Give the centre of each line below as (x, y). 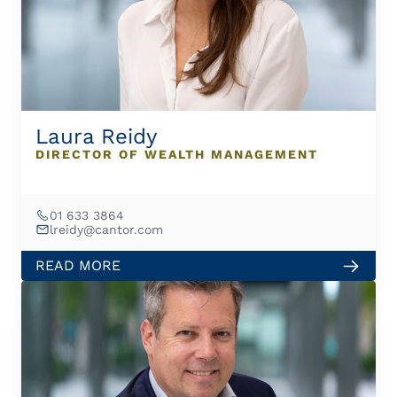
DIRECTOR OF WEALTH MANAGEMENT (177, 154)
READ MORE (78, 265)
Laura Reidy (96, 136)
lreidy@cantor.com (106, 229)
